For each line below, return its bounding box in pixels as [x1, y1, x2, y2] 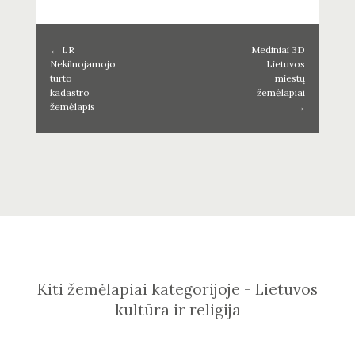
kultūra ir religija [114, 300, 241, 320]
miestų [275, 72, 306, 85]
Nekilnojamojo [49, 58, 116, 71]
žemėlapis [49, 101, 95, 113]
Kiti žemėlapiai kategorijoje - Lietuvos [37, 280, 318, 300]
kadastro [49, 86, 90, 99]
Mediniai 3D [251, 44, 306, 56]
